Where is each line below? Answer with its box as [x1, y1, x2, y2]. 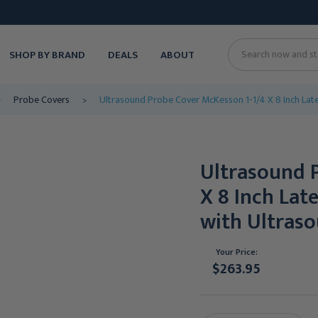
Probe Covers [13, 92, 70, 108]
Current [200, 278, 238, 296]
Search [241, 53, 270, 70]
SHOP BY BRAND [9, 45, 85, 64]
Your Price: [215, 244, 258, 259]
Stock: [200, 293, 231, 312]
